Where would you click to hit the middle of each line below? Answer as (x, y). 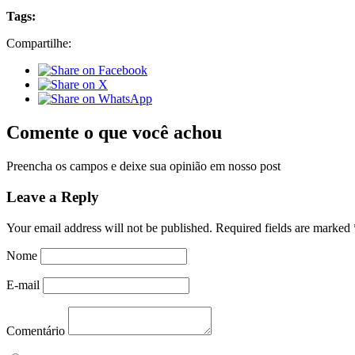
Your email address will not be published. (109, 227)
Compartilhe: (39, 44)
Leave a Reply (53, 197)
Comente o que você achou (114, 133)
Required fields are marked (284, 227)
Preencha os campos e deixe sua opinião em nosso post (143, 166)
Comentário (36, 330)
